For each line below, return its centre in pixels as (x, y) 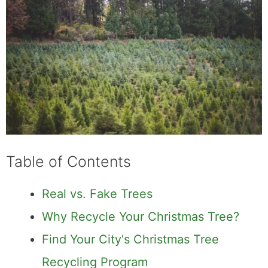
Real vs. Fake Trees (97, 194)
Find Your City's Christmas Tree (130, 240)
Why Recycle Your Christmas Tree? (141, 217)
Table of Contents (68, 162)
